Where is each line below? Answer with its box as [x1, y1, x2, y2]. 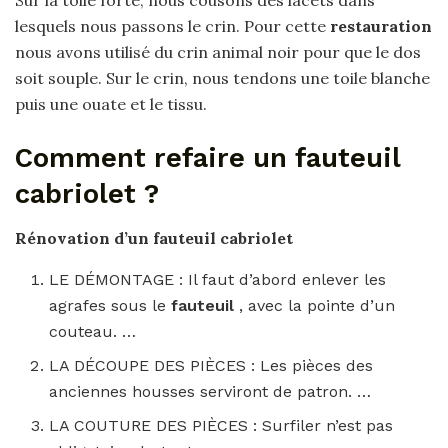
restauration [330, 16, 432, 37]
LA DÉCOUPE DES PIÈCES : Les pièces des [49, 356, 374, 376]
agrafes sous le [49, 296, 172, 316]
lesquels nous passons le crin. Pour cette [15, 16, 330, 37]
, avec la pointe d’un [239, 296, 396, 316]
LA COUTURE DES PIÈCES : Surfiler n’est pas [49, 416, 394, 436]
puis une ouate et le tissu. [15, 94, 207, 115]
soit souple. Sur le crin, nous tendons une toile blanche [15, 68, 430, 89]
